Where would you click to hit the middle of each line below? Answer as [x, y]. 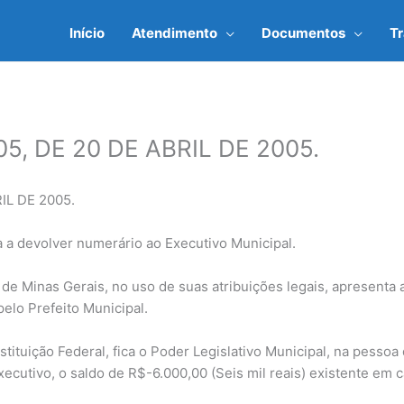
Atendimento [174, 32]
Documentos [303, 32]
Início [87, 32]
